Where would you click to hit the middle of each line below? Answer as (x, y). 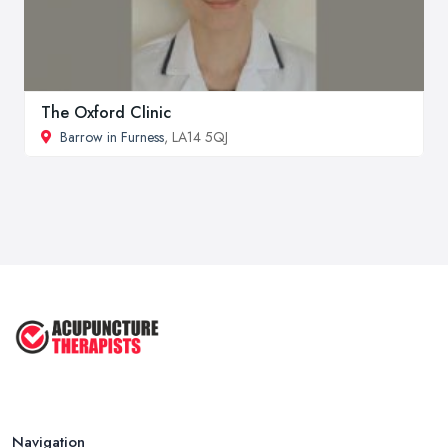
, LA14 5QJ (196, 137)
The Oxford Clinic (106, 113)
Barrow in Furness (112, 137)
